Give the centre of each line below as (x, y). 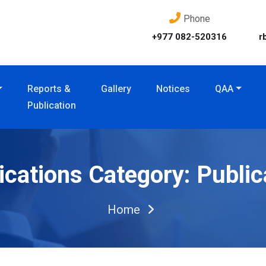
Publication (52, 105)
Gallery (116, 88)
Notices (173, 88)
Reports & (49, 88)
